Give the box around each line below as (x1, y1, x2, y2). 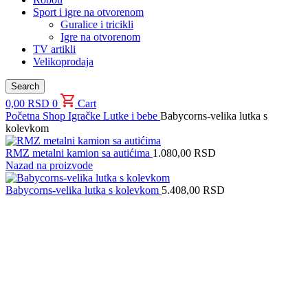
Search (11, 81, 39, 91)
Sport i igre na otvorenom (33, 6, 144, 18)
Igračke (68, 110, 103, 122)
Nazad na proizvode (5, 159, 93, 171)
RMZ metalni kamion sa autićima (5, 147, 153, 159)
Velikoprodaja (33, 56, 93, 67)
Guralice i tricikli (60, 19, 133, 30)
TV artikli (33, 43, 76, 55)
